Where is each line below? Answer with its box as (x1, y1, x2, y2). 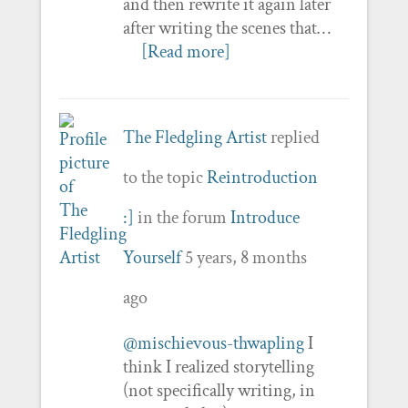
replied (266, 125, 320, 149)
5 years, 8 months (184, 245, 307, 270)
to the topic (122, 165, 207, 189)
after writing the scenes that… (122, 15, 331, 40)
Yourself (122, 245, 181, 270)
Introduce (229, 205, 300, 229)
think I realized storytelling (122, 354, 314, 379)
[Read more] (140, 39, 230, 64)
